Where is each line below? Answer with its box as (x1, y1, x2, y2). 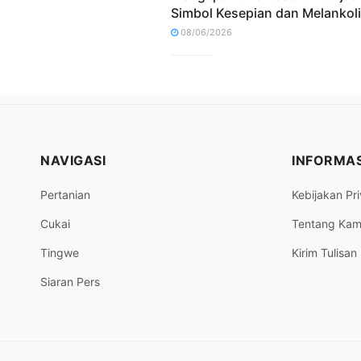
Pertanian (40, 187, 90, 201)
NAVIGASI (40, 151, 106, 168)
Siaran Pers (40, 274, 100, 288)
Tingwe (40, 245, 79, 259)
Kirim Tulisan (292, 245, 357, 259)
